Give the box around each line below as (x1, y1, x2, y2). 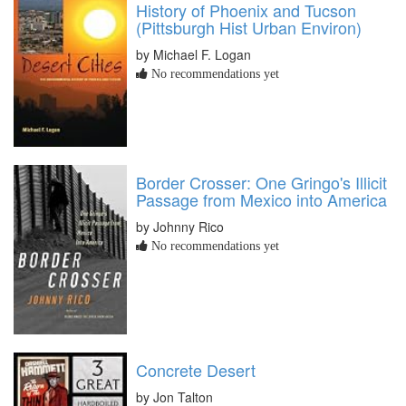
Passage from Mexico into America (136, 187, 387, 211)
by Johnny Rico (136, 217, 224, 236)
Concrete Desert (136, 357, 256, 382)
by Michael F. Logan (136, 45, 251, 64)
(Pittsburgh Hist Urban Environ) (136, 15, 362, 40)
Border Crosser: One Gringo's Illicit (136, 169, 387, 194)
